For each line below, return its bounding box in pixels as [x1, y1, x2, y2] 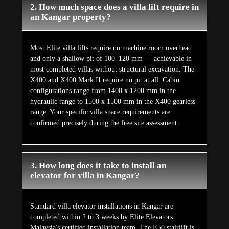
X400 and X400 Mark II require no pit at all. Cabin [30, 76, 179, 84]
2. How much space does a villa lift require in [30, 2, 199, 12]
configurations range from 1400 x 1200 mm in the [30, 87, 176, 95]
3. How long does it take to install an [30, 161, 166, 171]
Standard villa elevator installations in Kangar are [30, 202, 173, 211]
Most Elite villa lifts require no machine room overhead [30, 44, 192, 52]
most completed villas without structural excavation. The [30, 65, 194, 74]
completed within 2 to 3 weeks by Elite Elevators [30, 213, 173, 221]
